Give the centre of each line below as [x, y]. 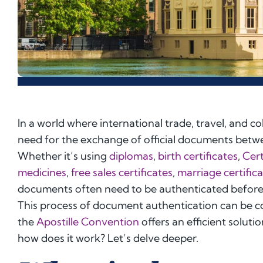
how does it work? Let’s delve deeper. [108, 238]
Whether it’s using [63, 156]
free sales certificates [122, 172]
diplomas [131, 156]
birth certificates [197, 156]
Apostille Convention [88, 222]
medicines [42, 172]
